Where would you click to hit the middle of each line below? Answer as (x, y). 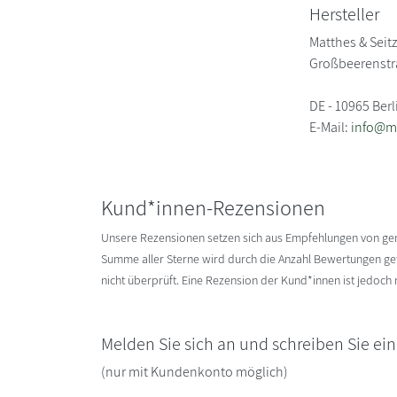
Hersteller (345, 14)
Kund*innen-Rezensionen (213, 207)
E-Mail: (331, 127)
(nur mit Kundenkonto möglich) (195, 371)
